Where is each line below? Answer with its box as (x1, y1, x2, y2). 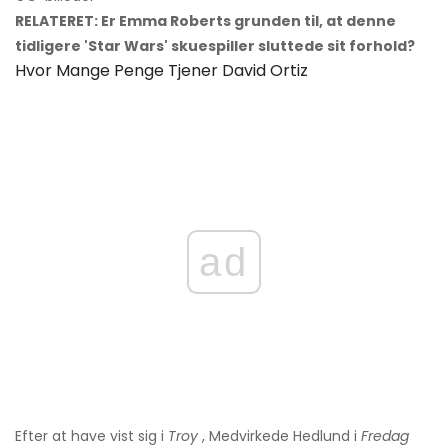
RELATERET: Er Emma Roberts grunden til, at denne (15, 11, 396, 32)
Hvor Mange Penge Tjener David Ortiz (15, 59, 308, 83)
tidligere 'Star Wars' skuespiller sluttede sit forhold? (15, 36, 415, 57)
